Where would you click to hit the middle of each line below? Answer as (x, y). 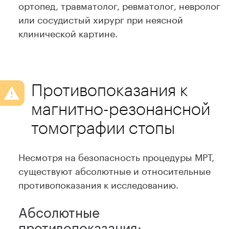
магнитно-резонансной (121, 109)
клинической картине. (68, 32)
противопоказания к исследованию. (99, 184)
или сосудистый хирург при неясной (101, 19)
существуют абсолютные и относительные (115, 170)
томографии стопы (103, 128)
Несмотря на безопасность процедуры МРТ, (117, 156)
